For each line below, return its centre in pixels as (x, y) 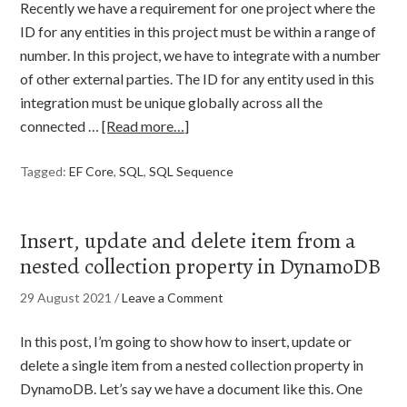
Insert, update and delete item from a (188, 241)
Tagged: (45, 171)
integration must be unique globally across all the (172, 102)
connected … (61, 126)
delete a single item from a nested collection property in (192, 365)
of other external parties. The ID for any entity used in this (198, 79)
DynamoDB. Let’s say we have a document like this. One (192, 388)
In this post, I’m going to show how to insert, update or (186, 341)
